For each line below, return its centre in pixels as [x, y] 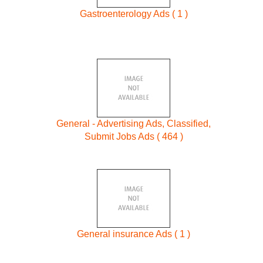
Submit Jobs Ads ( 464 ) [134, 137]
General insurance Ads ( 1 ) [134, 234]
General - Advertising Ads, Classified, [134, 124]
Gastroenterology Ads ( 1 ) [134, 14]
